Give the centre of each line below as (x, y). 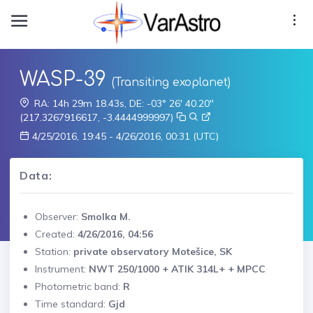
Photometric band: (79, 286)
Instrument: (62, 269)
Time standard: (72, 304)
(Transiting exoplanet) (171, 82)
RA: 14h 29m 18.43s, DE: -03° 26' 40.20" (124, 103)
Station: (54, 252)
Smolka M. (106, 217)
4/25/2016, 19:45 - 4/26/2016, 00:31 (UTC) (124, 136)
